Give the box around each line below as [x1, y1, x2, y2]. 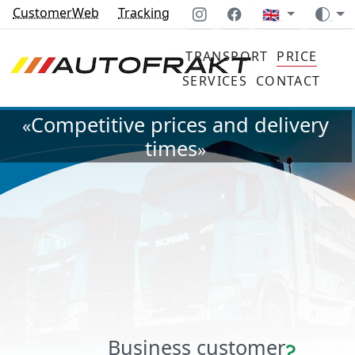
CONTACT [255, 72, 321, 90]
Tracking [118, 4, 170, 21]
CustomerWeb [13, 4, 100, 21]
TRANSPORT [185, 48, 269, 66]
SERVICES [182, 72, 248, 90]
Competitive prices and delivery [31, 111, 330, 139]
